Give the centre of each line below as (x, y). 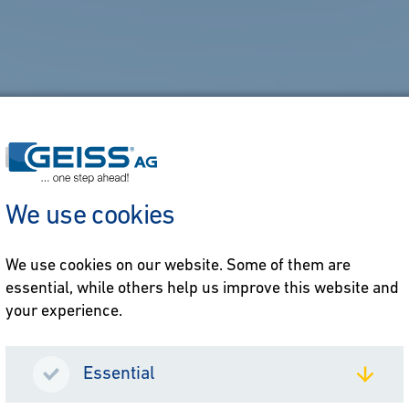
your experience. (64, 312)
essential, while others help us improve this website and (202, 289)
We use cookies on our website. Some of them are (178, 266)
